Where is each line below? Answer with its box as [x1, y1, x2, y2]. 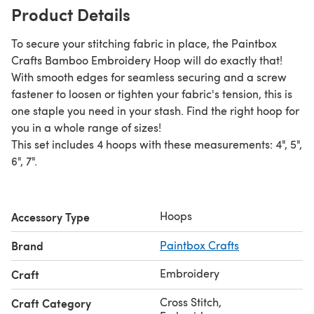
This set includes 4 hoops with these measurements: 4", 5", [11, 136, 302, 151]
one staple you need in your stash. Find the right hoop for [11, 102, 299, 118]
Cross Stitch [160, 294, 219, 309]
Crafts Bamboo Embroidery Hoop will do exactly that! [11, 52, 282, 67]
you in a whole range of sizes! [11, 119, 164, 135]
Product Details [11, 1, 130, 26]
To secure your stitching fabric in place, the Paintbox [11, 35, 277, 50]
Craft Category [11, 294, 91, 311]
